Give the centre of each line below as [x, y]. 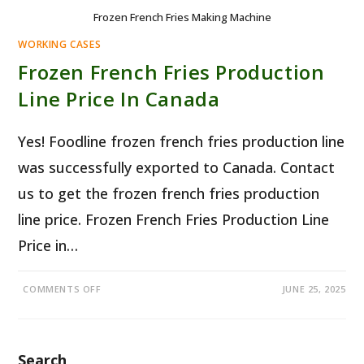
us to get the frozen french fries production [169, 193]
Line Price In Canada [119, 98]
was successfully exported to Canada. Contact [177, 167]
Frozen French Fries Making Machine [182, 17]
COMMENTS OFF [62, 288]
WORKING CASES [60, 44]
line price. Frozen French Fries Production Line [174, 219]
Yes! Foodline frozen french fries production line [182, 141]
